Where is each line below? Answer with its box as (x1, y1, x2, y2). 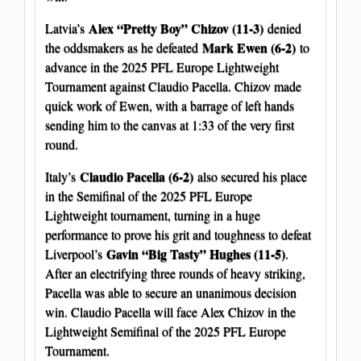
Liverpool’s (45, 244, 106, 262)
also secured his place (193, 167, 307, 185)
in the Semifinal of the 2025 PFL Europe (45, 186, 252, 204)
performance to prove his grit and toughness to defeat (45, 225, 311, 243)
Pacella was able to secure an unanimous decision (45, 283, 297, 301)
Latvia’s (45, 19, 89, 36)
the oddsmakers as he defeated (45, 38, 202, 56)
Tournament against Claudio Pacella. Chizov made (45, 77, 301, 94)
